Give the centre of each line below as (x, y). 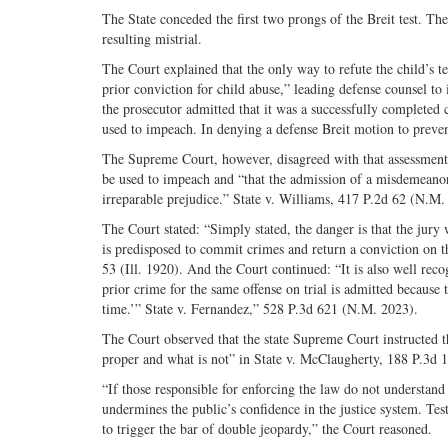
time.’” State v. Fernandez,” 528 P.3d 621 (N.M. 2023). (260, 308)
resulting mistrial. (152, 38)
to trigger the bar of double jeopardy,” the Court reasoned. (267, 428)
